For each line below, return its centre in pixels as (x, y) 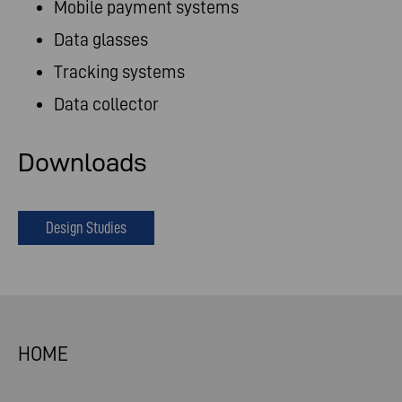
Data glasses (103, 39)
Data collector (106, 104)
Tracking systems (121, 71)
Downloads (82, 162)
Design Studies (86, 227)
